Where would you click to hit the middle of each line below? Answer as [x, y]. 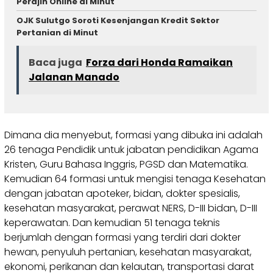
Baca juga [55, 62]
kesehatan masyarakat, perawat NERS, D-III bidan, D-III [131, 208]
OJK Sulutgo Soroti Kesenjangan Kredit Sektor [118, 21]
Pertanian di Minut [57, 33]
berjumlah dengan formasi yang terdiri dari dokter [122, 237]
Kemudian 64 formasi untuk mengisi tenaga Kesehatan [135, 179]
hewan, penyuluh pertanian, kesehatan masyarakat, [128, 252]
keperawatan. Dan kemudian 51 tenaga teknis [112, 222]
